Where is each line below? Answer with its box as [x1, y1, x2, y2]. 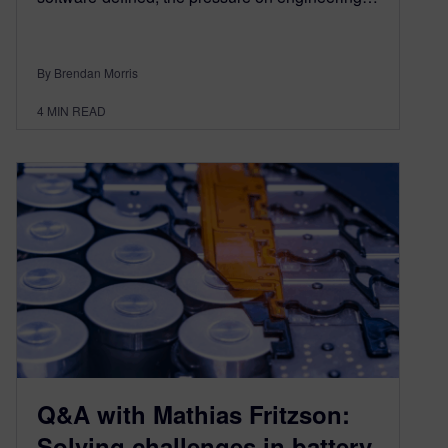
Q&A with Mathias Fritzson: [37, 397, 350, 432]
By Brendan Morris [37, 64, 138, 82]
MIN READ [47, 102, 106, 120]
